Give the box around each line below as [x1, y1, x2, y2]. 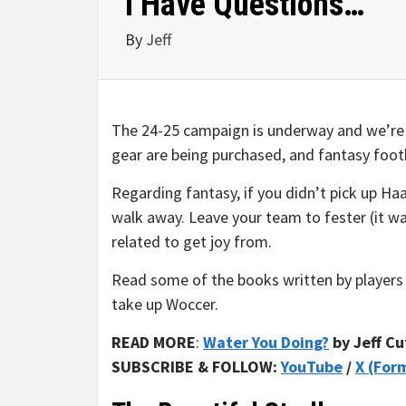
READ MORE [111, 332, 196, 353]
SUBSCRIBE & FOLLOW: [111, 356, 281, 377]
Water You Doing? [203, 332, 329, 353]
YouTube [281, 356, 343, 377]
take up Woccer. [111, 294, 218, 314]
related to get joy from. [111, 231, 272, 252]
